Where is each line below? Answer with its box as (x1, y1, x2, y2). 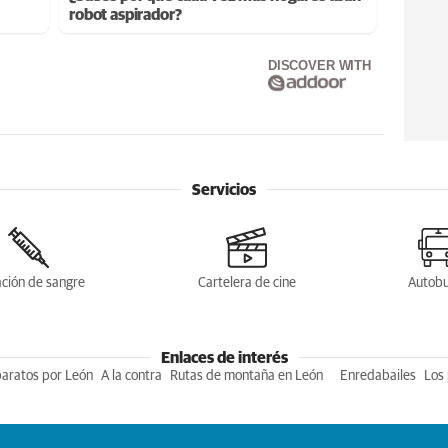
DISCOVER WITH (267, 57, 371, 73)
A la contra (101, 369, 163, 383)
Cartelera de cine (197, 276, 296, 290)
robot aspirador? (69, 6, 182, 23)
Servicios (192, 182, 256, 198)
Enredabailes (339, 369, 416, 383)
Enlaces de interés (160, 350, 288, 366)
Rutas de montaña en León (170, 369, 324, 383)
